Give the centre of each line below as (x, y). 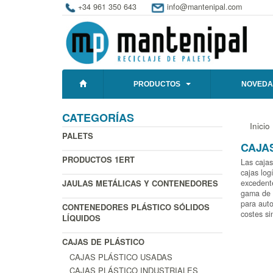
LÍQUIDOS (81, 218)
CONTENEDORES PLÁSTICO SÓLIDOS (136, 207)
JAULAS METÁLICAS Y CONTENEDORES (140, 183)
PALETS (78, 136)
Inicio (260, 126)
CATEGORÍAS (98, 118)
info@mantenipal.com (204, 7)
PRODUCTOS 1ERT (98, 160)
